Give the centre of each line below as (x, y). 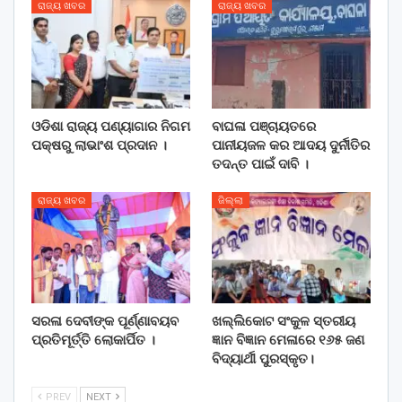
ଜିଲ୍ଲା (231, 200)
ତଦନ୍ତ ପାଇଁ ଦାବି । (260, 164)
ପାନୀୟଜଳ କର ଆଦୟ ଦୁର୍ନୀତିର (291, 145)
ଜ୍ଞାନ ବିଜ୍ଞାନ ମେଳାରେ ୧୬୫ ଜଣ (288, 340)
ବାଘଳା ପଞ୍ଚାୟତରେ (264, 126)
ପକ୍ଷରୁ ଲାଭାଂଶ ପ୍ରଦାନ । (99, 145)
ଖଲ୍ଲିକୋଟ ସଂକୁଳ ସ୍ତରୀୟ (284, 321)
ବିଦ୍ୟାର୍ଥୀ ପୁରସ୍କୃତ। (263, 358)
